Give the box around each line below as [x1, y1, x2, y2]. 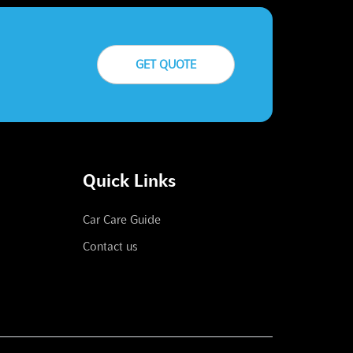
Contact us [82, 240, 138, 253]
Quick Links [82, 170, 176, 190]
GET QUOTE [136, 58, 196, 72]
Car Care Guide [82, 213, 161, 226]
